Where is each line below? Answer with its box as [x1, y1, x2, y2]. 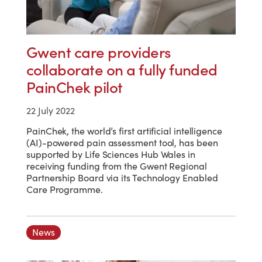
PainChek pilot [26, 77, 123, 96]
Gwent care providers [26, 42, 171, 61]
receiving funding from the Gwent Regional [26, 160, 207, 172]
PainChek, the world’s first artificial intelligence [26, 125, 222, 137]
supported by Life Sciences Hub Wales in [26, 148, 195, 160]
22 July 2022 [26, 104, 75, 116]
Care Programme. [26, 183, 103, 195]
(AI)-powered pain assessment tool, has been [26, 136, 218, 149]
